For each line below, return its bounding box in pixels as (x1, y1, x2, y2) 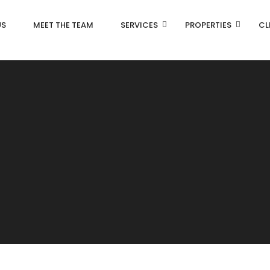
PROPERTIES (185, 19, 231, 31)
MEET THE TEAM (33, 19, 93, 31)
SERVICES (121, 19, 158, 31)
